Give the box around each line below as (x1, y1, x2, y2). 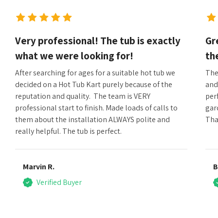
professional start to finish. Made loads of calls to (15, 102, 178, 113)
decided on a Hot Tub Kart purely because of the (15, 79, 172, 90)
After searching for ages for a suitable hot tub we (15, 67, 175, 78)
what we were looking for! (15, 49, 133, 62)
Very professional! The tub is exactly (15, 34, 181, 47)
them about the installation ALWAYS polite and (15, 114, 170, 125)
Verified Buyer (36, 177, 82, 187)
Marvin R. (22, 161, 54, 172)
